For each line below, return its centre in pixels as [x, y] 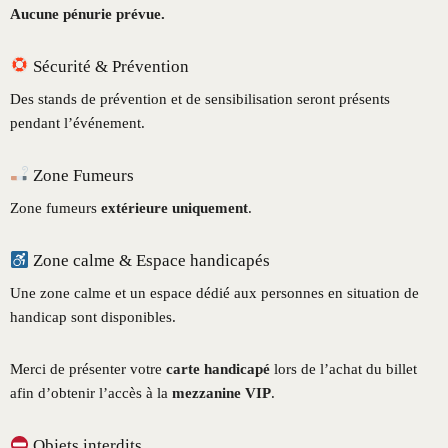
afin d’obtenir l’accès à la [91, 393]
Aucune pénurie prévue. [87, 13]
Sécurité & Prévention [109, 66]
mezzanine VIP [221, 393]
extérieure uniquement [174, 207]
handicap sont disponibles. [93, 317]
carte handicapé [218, 369]
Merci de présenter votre [88, 369]
